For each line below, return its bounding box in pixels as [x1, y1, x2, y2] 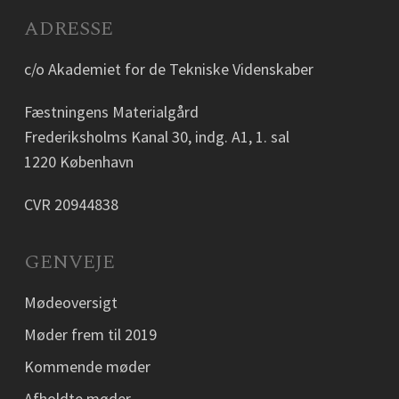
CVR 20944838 [23, 194, 118, 215]
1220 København [23, 151, 134, 172]
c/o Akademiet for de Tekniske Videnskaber [23, 59, 313, 79]
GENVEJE [23, 248, 115, 277]
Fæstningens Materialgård [23, 102, 199, 122]
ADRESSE [23, 14, 113, 44]
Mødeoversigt [23, 292, 118, 313]
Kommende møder [23, 356, 151, 377]
